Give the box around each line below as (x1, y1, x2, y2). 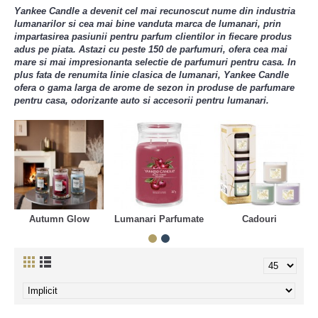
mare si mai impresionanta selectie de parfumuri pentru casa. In (14, 57, 296, 67)
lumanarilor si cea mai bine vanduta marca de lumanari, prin (14, 18, 281, 29)
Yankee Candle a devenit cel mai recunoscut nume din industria (14, 6, 295, 16)
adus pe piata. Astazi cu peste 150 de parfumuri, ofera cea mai (14, 44, 287, 55)
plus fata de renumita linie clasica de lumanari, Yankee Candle (14, 70, 289, 80)
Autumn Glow (28, 214, 89, 224)
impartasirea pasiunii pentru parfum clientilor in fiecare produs (14, 31, 292, 42)
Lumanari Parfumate (114, 214, 204, 224)
